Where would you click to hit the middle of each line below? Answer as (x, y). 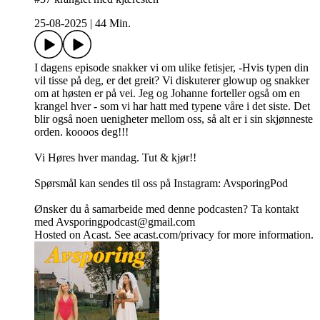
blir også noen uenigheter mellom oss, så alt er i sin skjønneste (174, 119)
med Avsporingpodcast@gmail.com (115, 222)
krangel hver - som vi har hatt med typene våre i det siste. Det (172, 106)
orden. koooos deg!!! (81, 132)
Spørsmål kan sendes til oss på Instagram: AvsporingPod (161, 184)
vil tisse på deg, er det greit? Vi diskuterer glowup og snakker (172, 81)
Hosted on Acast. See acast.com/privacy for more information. (174, 235)
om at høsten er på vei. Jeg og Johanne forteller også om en (167, 94)
